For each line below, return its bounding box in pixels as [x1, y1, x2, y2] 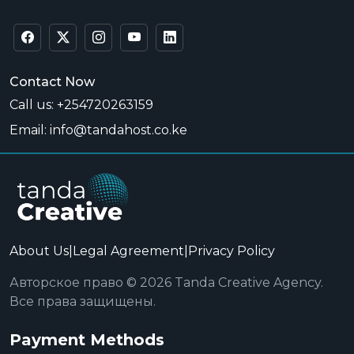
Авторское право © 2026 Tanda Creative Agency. [9, 275, 323, 290]
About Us [9, 243, 69, 258]
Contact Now [9, 74, 95, 89]
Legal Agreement [73, 243, 184, 258]
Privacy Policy [188, 243, 275, 258]
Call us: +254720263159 [9, 97, 153, 112]
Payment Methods [9, 330, 164, 349]
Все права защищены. [9, 294, 156, 309]
